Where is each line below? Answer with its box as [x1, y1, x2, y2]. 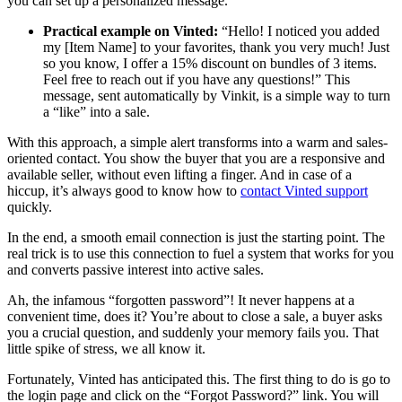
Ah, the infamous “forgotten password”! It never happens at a [7, 292, 354, 308]
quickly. [7, 198, 52, 214]
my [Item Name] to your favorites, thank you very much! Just [43, 39, 389, 55]
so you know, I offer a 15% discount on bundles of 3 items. [43, 55, 377, 71]
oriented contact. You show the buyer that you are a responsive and [7, 150, 385, 166]
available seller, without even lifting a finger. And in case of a [7, 166, 352, 182]
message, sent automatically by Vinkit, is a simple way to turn [43, 87, 390, 103]
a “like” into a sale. [43, 103, 150, 119]
